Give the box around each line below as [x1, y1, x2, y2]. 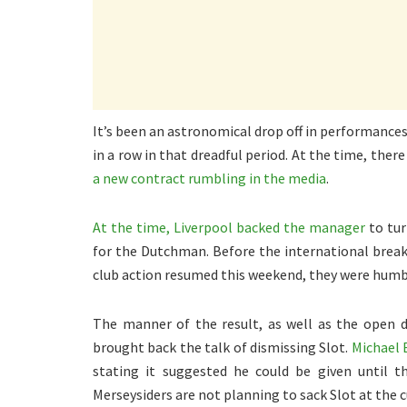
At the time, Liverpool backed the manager [93, 218, 366, 237]
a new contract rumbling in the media [93, 169, 326, 188]
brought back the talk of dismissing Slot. [93, 338, 352, 357]
